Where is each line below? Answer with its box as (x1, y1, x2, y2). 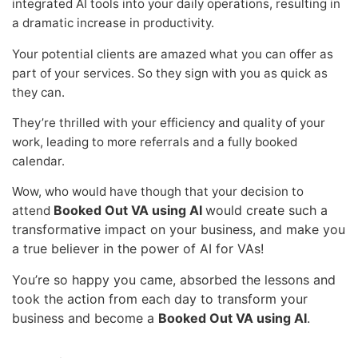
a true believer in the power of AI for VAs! (12, 241, 264, 257)
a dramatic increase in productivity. (12, 15, 214, 31)
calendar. (12, 153, 65, 169)
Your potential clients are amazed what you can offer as (12, 46, 333, 62)
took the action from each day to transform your (12, 290, 308, 307)
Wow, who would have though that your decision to (12, 184, 304, 200)
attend (12, 203, 54, 219)
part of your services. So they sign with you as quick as (12, 65, 328, 81)
